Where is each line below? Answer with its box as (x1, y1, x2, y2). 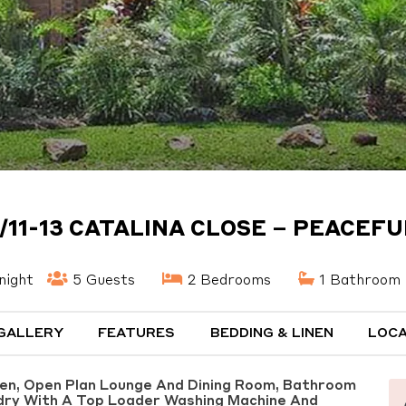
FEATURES (98, 327, 176, 341)
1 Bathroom (314, 273, 401, 288)
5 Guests (68, 273, 135, 288)
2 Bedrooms (183, 273, 271, 288)
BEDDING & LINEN (209, 327, 333, 341)
